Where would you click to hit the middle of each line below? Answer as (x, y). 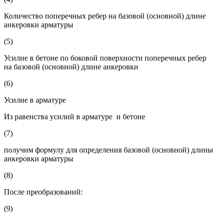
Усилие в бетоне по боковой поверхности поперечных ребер (105, 58)
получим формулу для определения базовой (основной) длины (109, 150)
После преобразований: (43, 192)
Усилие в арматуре (35, 100)
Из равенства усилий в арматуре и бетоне (75, 116)
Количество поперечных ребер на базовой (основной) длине (105, 16)
